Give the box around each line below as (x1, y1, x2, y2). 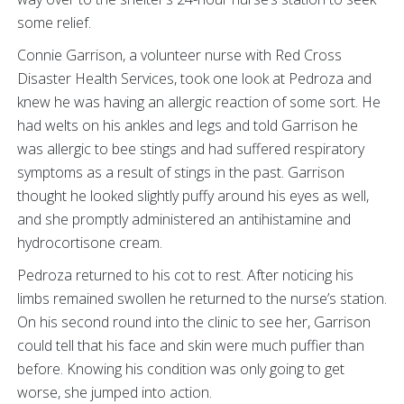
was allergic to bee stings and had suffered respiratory (17, 139, 364, 160)
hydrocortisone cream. (17, 233, 162, 253)
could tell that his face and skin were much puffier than (17, 335, 364, 356)
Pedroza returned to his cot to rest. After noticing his (17, 265, 353, 286)
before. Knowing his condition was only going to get (17, 359, 344, 380)
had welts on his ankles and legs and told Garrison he (17, 115, 358, 136)
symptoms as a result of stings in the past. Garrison (17, 162, 344, 183)
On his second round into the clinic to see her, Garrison (17, 312, 371, 333)
